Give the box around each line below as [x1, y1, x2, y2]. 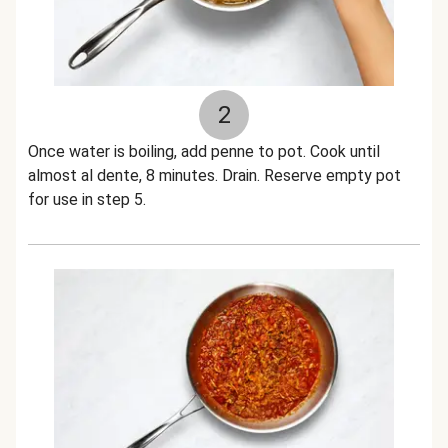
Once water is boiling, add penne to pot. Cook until [28, 142, 380, 161]
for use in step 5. [28, 190, 146, 209]
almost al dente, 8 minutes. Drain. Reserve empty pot [28, 166, 401, 185]
